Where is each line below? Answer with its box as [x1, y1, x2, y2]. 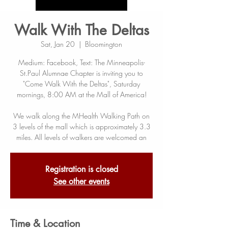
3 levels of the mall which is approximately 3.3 [12, 122, 151, 131]
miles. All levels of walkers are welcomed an [16, 132, 147, 142]
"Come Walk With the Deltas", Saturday [23, 79, 140, 89]
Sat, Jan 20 [41, 39, 75, 49]
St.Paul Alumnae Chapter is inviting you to [20, 68, 143, 78]
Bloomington [85, 39, 122, 49]
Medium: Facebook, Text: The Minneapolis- [18, 58, 145, 67]
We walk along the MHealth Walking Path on [13, 111, 150, 121]
